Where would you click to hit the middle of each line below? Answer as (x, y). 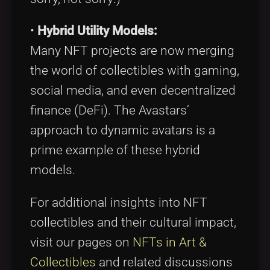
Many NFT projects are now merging (132, 51)
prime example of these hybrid (115, 150)
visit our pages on (81, 243)
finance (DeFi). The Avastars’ (110, 111)
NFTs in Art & (170, 243)
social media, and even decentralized (133, 91)
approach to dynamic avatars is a (123, 130)
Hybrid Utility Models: (97, 31)
